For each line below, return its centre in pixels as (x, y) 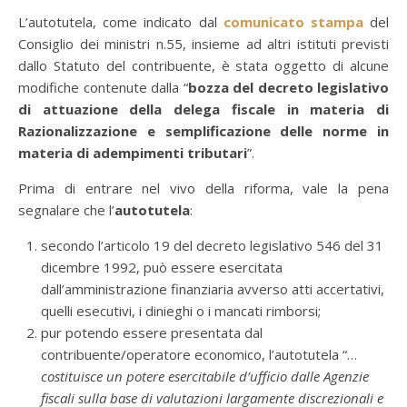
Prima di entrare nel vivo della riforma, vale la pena (203, 188)
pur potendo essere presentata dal (152, 333)
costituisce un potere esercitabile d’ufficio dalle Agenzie (205, 376)
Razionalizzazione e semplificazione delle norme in (203, 131)
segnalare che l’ (66, 210)
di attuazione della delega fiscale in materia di (203, 109)
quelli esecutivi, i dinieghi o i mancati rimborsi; (181, 311)
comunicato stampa (293, 22)
